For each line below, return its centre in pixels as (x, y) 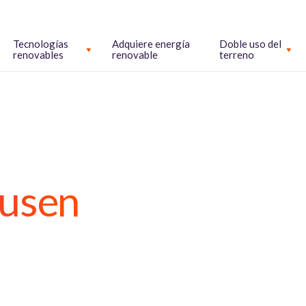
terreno (236, 54)
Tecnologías (40, 43)
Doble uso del (250, 43)
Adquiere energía (151, 43)
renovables (38, 54)
